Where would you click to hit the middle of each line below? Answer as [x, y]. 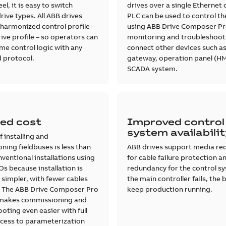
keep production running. [169, 189]
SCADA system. [152, 68]
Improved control [176, 122]
